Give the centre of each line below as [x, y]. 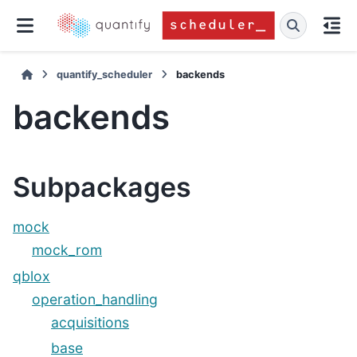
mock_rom [67, 250]
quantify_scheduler [105, 75]
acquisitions [90, 322]
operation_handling [95, 299]
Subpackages [102, 186]
